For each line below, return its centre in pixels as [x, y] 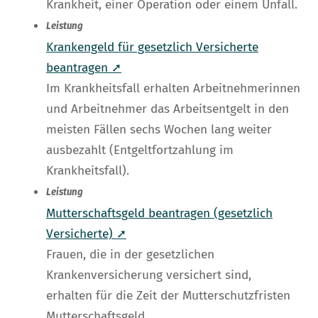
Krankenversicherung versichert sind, [149, 275]
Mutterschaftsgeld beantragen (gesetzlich [159, 214]
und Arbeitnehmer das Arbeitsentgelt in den [168, 109]
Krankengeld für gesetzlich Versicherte [152, 48]
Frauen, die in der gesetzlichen [130, 255]
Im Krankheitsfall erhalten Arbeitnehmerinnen [173, 89]
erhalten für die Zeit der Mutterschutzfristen [168, 296]
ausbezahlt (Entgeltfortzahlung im [140, 150]
